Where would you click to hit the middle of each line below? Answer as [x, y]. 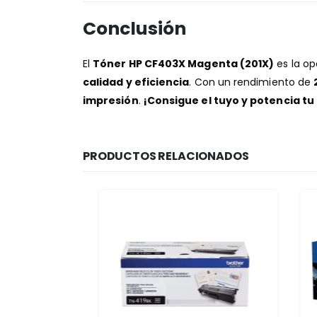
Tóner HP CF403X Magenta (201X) [184, 63]
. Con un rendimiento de [252, 82]
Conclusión [134, 28]
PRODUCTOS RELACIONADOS [166, 156]
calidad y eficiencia [136, 82]
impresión [111, 100]
